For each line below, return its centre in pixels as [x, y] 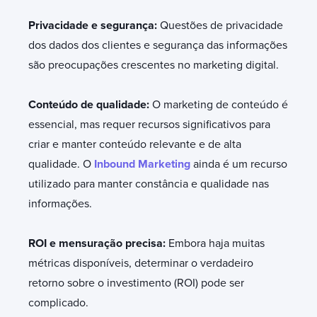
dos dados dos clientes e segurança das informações [158, 45]
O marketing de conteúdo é [220, 104]
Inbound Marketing [142, 164]
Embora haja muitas [217, 243]
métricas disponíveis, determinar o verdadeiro [141, 263]
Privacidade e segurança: [94, 25]
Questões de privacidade [221, 25]
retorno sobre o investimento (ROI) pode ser [136, 283]
